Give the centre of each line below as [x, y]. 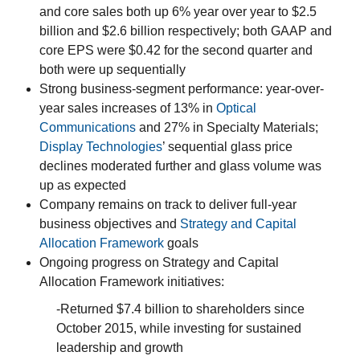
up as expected [83, 186]
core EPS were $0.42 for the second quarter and [176, 51]
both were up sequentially [112, 70]
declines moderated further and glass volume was [180, 166]
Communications [88, 128]
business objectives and [110, 224]
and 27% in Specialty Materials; [227, 128]
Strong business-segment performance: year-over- [182, 89]
